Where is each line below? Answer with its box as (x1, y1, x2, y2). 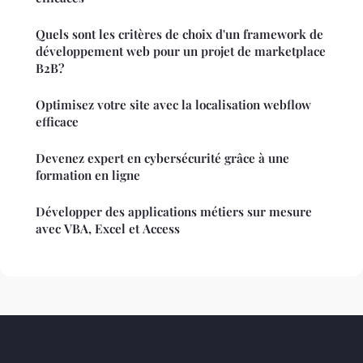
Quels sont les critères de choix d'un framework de (36, 25, 323, 42)
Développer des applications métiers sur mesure (36, 203, 312, 220)
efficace (36, 113, 79, 130)
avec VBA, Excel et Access (36, 220, 180, 237)
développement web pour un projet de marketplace (36, 42, 326, 59)
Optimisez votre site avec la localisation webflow (36, 96, 311, 113)
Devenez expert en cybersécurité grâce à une (36, 149, 289, 166)
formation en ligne (36, 166, 140, 183)
